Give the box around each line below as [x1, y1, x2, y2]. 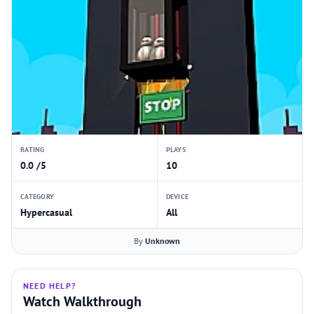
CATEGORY [20, 192, 54, 201]
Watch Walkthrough [23, 292, 142, 310]
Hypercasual [20, 206, 72, 219]
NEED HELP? [23, 280, 76, 291]
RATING [20, 145, 45, 154]
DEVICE [165, 192, 189, 201]
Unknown [145, 235, 180, 246]
